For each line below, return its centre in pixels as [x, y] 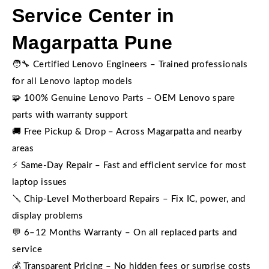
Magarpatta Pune [92, 43]
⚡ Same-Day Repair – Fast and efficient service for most [129, 165]
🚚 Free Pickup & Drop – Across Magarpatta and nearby [127, 132]
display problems [48, 216]
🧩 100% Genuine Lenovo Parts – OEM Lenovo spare [124, 98]
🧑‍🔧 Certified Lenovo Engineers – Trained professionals [130, 65]
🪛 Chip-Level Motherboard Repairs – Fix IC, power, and [129, 199]
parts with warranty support [70, 115]
